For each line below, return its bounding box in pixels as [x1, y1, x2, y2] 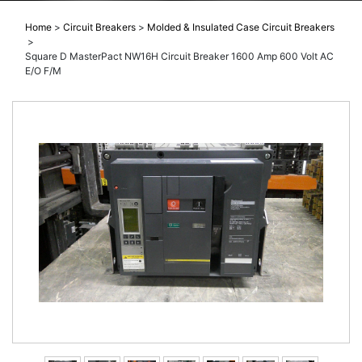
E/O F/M [25, 65, 61, 78]
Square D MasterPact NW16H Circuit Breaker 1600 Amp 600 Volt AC [25, 50, 334, 63]
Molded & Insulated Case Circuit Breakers [147, 21, 335, 34]
